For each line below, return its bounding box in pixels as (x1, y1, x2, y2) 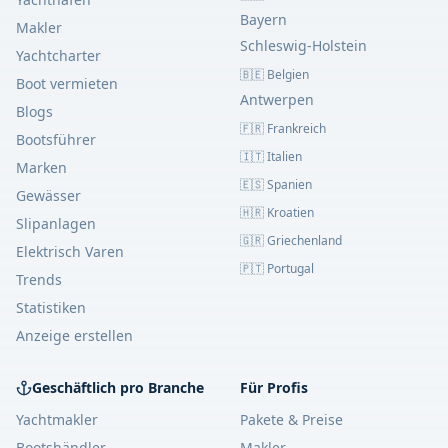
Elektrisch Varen (16, 242, 124, 262)
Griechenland (267, 232, 342, 250)
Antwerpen (240, 90, 314, 110)
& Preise (288, 410, 343, 430)
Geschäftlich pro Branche (32, 378, 204, 398)
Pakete (240, 410, 284, 430)
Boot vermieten (16, 74, 118, 94)
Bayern (240, 10, 287, 30)
